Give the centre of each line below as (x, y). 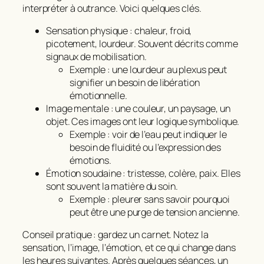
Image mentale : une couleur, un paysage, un (138, 109)
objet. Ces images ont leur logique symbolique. (143, 122)
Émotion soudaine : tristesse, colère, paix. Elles (143, 174)
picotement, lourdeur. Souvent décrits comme (142, 44)
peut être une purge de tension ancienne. (155, 212)
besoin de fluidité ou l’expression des (146, 148)
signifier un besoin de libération (135, 83)
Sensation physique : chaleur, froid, (119, 31)
